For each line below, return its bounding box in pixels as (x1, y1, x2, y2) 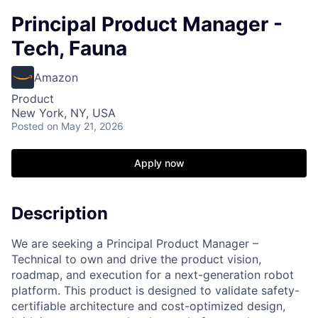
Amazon (34, 70, 78, 84)
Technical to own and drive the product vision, (11, 251, 261, 266)
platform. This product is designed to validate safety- (11, 283, 300, 297)
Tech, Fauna (11, 36, 127, 60)
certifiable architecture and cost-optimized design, (11, 298, 285, 313)
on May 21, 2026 (47, 120, 124, 132)
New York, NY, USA (11, 106, 116, 120)
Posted (11, 120, 44, 132)
